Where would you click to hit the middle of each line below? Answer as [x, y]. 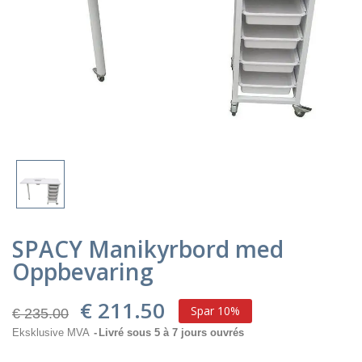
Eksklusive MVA [52, 332]
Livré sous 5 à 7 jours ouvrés [171, 332]
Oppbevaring [83, 271]
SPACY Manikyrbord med [148, 248]
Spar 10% [215, 310]
